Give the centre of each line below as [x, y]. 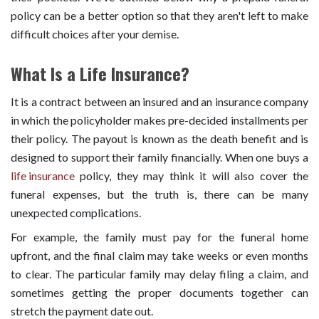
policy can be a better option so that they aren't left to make [159, 15]
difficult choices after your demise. [95, 33]
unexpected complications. [76, 212]
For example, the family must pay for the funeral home [159, 236]
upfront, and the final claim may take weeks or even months [159, 255]
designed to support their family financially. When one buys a [159, 157]
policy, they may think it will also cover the [192, 175]
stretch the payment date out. [82, 310]
